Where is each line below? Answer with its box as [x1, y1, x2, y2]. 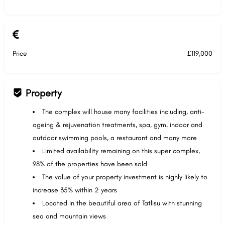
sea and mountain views [33, 212, 106, 220]
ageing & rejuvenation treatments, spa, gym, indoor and [33, 121, 202, 129]
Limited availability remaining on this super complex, [42, 147, 200, 155]
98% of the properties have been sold [33, 160, 147, 168]
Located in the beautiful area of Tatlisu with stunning [42, 199, 202, 207]
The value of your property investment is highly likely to [42, 173, 207, 181]
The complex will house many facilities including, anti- [42, 107, 204, 116]
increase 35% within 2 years [33, 186, 117, 194]
